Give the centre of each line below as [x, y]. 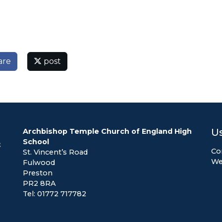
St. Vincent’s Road [55, 152]
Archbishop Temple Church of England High [107, 132]
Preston [38, 173]
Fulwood [39, 163]
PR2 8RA [39, 184]
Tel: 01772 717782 [55, 194]
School [36, 142]
